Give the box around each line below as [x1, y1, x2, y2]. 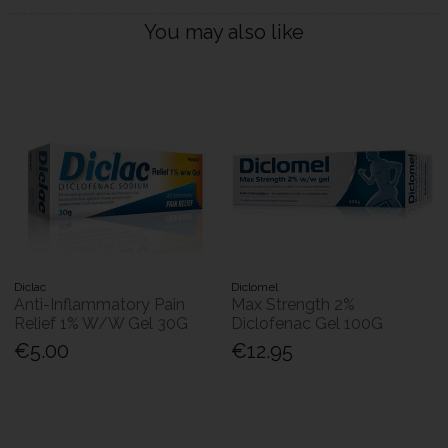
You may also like [143, 19, 304, 44]
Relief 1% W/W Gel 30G [14, 313, 189, 333]
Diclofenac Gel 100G [231, 313, 384, 333]
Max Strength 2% [231, 294, 356, 314]
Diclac [14, 279, 47, 294]
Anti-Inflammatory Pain [14, 294, 186, 314]
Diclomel [231, 279, 279, 294]
